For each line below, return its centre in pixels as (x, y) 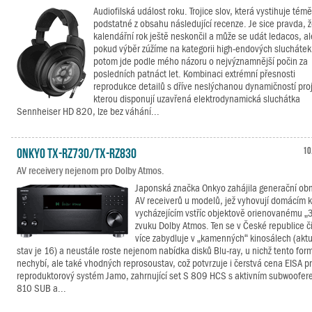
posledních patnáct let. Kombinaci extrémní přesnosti (194, 74)
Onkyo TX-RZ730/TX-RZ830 (77, 152)
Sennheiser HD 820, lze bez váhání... (88, 111)
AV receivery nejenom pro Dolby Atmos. (91, 171)
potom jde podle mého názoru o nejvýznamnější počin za (201, 61)
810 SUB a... (41, 288)
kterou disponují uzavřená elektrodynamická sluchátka (197, 99)
